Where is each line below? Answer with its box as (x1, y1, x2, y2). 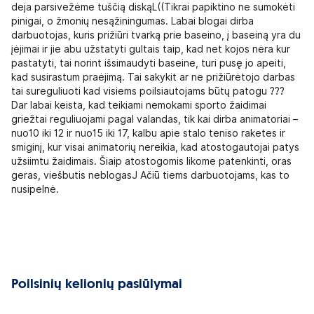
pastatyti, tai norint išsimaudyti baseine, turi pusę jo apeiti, (11, 57, 286, 69)
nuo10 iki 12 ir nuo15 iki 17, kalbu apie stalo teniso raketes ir (11, 127, 285, 139)
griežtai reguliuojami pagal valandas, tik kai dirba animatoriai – (11, 113, 298, 125)
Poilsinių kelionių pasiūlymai (11, 278, 182, 292)
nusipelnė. (11, 183, 59, 195)
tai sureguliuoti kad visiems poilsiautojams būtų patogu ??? (11, 85, 285, 97)
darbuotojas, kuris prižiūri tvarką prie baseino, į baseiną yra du (11, 29, 301, 41)
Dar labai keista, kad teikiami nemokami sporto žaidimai (11, 99, 266, 111)
